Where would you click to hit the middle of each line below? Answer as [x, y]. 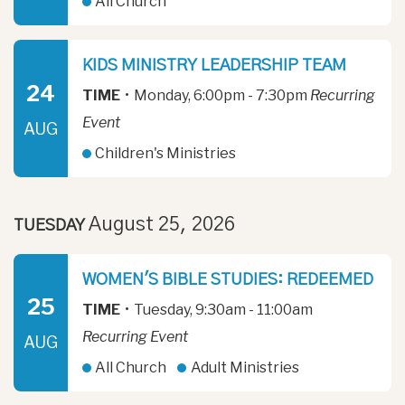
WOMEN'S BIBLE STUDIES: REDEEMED [228, 281]
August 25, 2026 [162, 225]
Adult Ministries [243, 367]
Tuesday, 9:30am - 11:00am [222, 310]
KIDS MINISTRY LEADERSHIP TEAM [214, 66]
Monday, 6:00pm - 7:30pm [221, 96]
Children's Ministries [165, 154]
